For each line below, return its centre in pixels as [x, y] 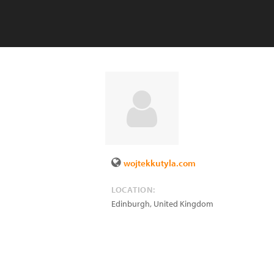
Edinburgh [131, 204]
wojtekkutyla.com [160, 163]
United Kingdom [183, 204]
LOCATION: [133, 190]
